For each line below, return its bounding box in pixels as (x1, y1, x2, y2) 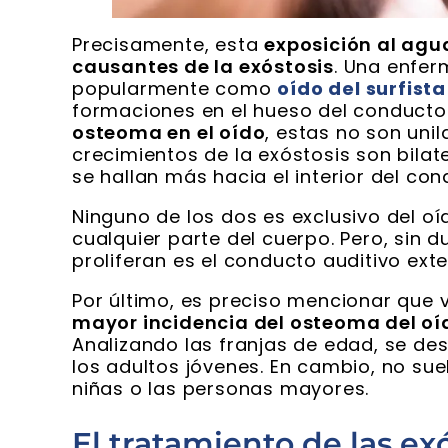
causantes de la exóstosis (72, 54, 335, 80)
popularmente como (72, 76, 278, 102)
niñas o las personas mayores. (72, 376, 370, 402)
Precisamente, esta (72, 32, 265, 58)
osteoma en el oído (72, 120, 266, 146)
